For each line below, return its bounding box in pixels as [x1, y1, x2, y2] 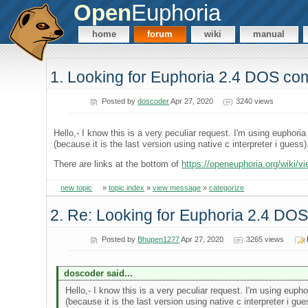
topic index [109, 183, 145, 192]
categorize [209, 183, 245, 192]
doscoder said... [63, 267, 133, 278]
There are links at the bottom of [54, 159, 182, 170]
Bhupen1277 [137, 234, 180, 243]
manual [253, 29, 285, 40]
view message [153, 183, 201, 192]
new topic [60, 183, 93, 192]
